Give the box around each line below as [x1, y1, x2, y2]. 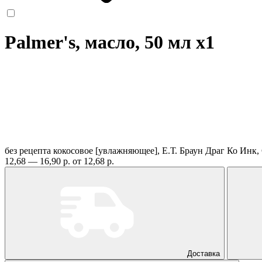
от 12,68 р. [73, 156, 114, 166]
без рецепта [5, 145, 51, 156]
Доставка [187, 249, 220, 258]
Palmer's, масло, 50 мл [5, 32, 196, 53]
